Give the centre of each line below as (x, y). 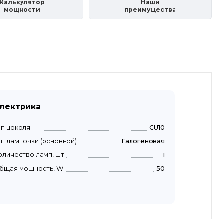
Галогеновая (143, 141)
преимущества (151, 10)
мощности (22, 10)
